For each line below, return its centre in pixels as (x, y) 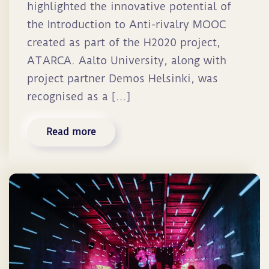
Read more (71, 132)
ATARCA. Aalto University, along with (127, 61)
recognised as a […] (79, 97)
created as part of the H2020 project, (124, 43)
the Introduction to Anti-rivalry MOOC (126, 25)
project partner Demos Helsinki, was (122, 79)
